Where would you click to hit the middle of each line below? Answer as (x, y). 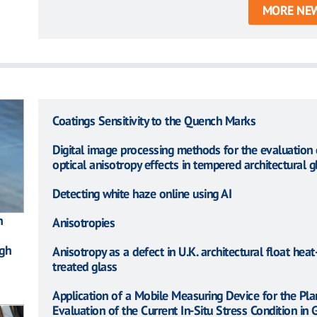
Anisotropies (83, 222)
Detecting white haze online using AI (142, 193)
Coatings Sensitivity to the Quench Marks (154, 120)
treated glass (85, 266)
